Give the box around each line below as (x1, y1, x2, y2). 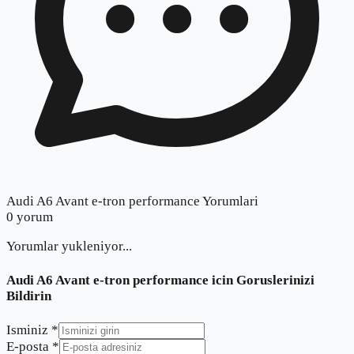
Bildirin (6, 288, 51, 303)
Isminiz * (6, 322, 58, 337)
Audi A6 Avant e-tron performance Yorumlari (6, 194, 258, 209)
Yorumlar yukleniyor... (6, 239, 132, 254)
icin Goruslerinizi (209, 272, 314, 288)
